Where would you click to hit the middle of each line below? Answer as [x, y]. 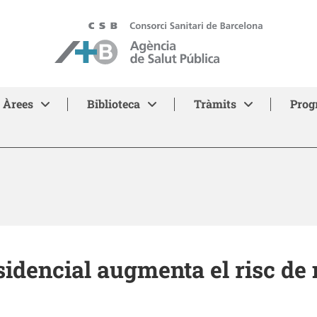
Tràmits [215, 104]
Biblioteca [113, 104]
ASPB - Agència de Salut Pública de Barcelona [168, 29]
